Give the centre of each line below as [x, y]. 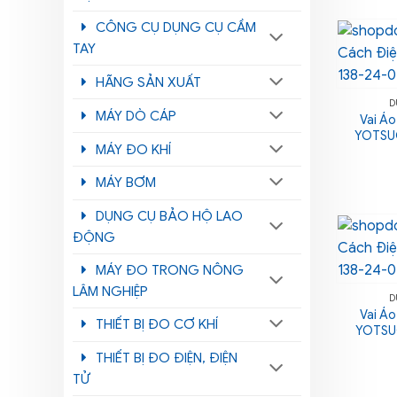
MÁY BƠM [126, 183]
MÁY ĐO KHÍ [133, 149]
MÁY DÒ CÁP [136, 115]
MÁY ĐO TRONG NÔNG [170, 269]
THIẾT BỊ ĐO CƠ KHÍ [157, 324]
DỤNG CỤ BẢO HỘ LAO [169, 215]
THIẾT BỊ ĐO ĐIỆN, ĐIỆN [167, 357]
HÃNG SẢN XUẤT [148, 82]
